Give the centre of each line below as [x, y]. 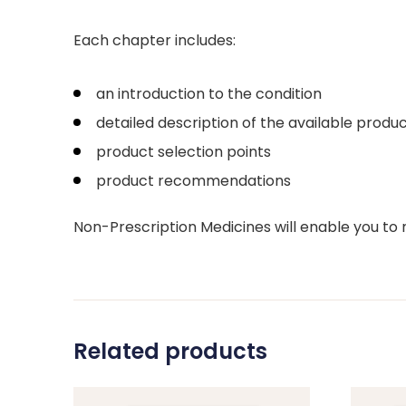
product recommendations [193, 180]
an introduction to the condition [209, 93]
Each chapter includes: [155, 40]
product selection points [184, 151]
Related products [170, 351]
